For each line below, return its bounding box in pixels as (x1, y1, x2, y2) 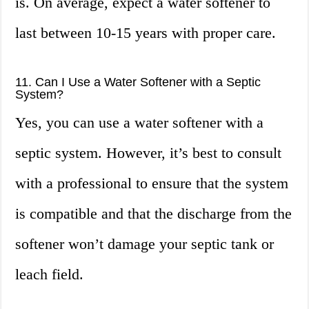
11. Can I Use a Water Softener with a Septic (15, 75, 261, 90)
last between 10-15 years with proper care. (15, 24, 277, 42)
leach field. (15, 266, 84, 283)
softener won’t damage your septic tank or (15, 235, 275, 253)
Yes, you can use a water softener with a (15, 114, 264, 132)
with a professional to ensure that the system (15, 175, 289, 192)
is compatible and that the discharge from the (15, 205, 292, 223)
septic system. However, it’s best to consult (15, 144, 282, 162)
